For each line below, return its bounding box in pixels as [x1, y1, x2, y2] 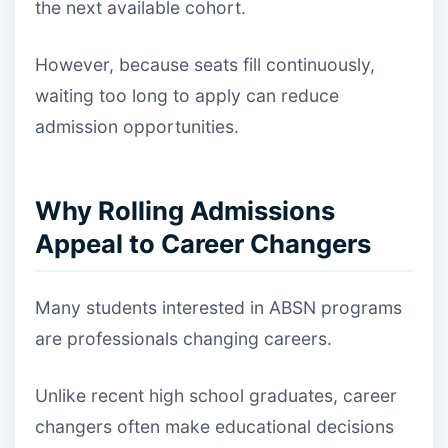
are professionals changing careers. [35, 328, 332, 350]
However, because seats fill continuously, [35, 54, 375, 76]
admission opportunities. [35, 116, 239, 138]
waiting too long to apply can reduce [35, 85, 339, 107]
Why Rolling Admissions [35, 194, 335, 226]
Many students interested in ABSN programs [35, 297, 402, 319]
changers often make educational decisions [35, 416, 394, 438]
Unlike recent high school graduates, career [35, 385, 397, 407]
